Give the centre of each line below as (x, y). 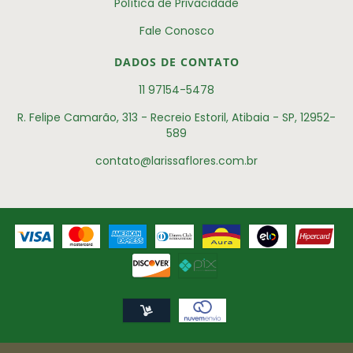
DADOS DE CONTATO (176, 61)
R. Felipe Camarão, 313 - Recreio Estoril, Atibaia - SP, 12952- (176, 117)
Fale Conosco (176, 30)
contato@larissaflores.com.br (176, 160)
